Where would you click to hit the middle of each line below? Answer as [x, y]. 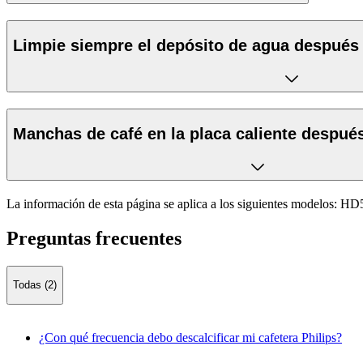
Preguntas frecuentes [94, 239]
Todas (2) [35, 285]
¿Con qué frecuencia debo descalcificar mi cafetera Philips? [190, 337]
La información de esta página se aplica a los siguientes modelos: [172, 204]
